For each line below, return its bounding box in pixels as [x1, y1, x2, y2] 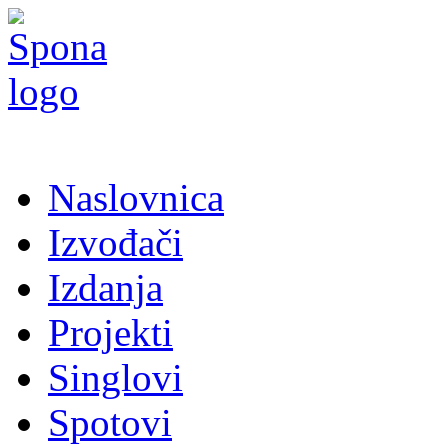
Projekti [48, 311, 173, 354]
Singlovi [48, 356, 183, 399]
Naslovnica [48, 176, 224, 219]
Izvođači [48, 221, 183, 264]
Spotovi [48, 401, 172, 444]
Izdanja [48, 266, 163, 309]
